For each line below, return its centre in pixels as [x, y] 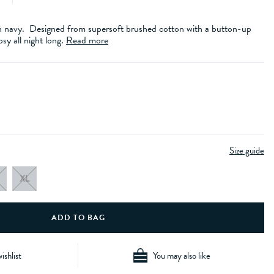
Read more [87, 41]
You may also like [181, 255]
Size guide [247, 151]
